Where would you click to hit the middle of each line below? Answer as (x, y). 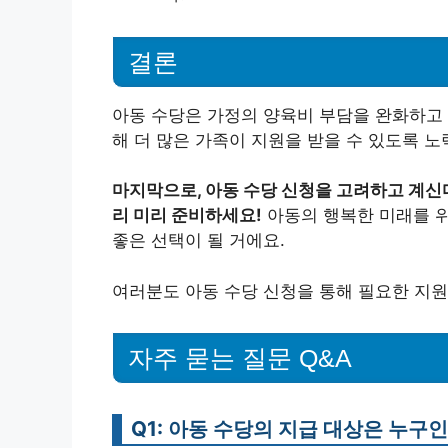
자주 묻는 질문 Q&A (240, 358)
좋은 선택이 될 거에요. (198, 240)
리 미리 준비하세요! (187, 215)
